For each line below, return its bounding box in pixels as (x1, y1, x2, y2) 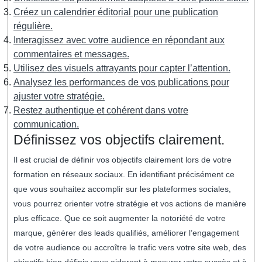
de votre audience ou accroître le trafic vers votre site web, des (13, 243, 246, 253)
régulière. (13, 21, 53, 32)
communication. (13, 119, 79, 130)
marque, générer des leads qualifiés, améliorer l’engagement (13, 228, 239, 238)
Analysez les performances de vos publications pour (13, 77, 229, 88)
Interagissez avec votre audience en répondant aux (13, 35, 225, 46)
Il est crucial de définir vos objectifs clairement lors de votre (13, 155, 232, 165)
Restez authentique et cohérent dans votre (13, 105, 188, 116)
